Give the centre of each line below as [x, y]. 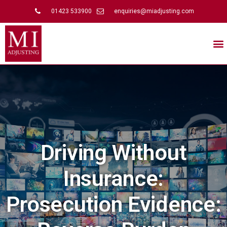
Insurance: [113, 178]
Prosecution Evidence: [113, 204]
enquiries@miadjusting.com [154, 11]
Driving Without [113, 152]
